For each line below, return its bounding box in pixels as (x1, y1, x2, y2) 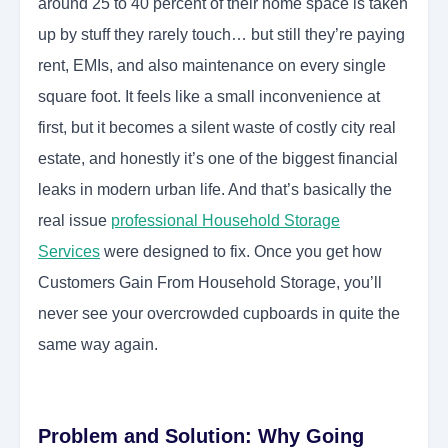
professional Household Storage (111, 212, 340, 230)
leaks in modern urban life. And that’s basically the (38, 181, 392, 199)
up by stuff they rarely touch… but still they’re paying (38, 26, 405, 44)
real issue (38, 212, 111, 230)
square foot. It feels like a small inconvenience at (38, 88, 380, 106)
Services (38, 243, 100, 261)
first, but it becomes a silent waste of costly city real (38, 119, 396, 137)
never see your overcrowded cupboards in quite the (38, 305, 400, 323)
